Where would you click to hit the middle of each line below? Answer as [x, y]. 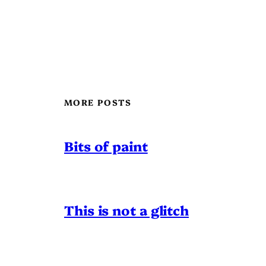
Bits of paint [106, 145]
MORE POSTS [98, 102]
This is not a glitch [126, 210]
